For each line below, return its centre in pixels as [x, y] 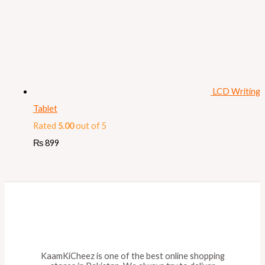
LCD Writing [236, 91]
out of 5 [90, 125]
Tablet [45, 108]
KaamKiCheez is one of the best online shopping [132, 256]
